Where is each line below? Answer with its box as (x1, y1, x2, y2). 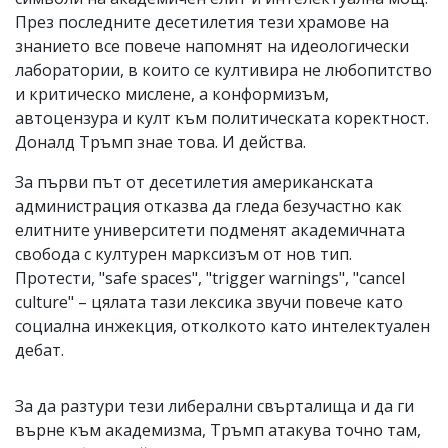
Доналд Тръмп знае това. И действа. (15, 130, 306, 153)
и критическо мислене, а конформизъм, (15, 82, 329, 105)
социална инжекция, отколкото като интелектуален (15, 314, 430, 337)
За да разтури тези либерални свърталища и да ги (15, 394, 414, 417)
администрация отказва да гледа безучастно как (15, 194, 402, 217)
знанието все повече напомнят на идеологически (15, 34, 409, 57)
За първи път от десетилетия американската (15, 170, 373, 193)
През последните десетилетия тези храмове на (15, 10, 389, 33)
